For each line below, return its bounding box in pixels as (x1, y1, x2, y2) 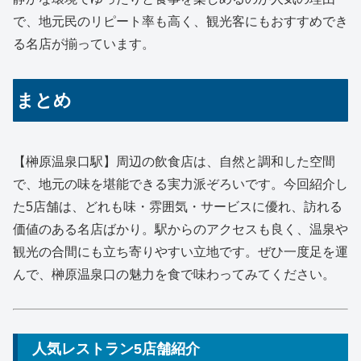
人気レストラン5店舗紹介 (32, 340, 200, 357)
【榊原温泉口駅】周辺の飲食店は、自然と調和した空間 (13, 154, 335, 168)
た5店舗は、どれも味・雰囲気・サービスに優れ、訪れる (13, 199, 342, 214)
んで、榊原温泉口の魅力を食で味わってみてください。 (13, 267, 335, 281)
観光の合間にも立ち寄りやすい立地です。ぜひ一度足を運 (13, 244, 348, 259)
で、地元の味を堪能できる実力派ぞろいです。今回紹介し (13, 176, 348, 191)
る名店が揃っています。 (13, 36, 155, 51)
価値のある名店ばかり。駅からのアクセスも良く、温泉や (13, 222, 348, 236)
